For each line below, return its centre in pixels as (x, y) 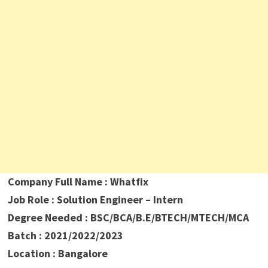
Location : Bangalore (57, 254)
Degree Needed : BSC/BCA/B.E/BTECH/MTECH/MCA (128, 218)
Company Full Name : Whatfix (78, 182)
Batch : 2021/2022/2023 (65, 236)
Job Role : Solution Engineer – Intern (95, 200)
